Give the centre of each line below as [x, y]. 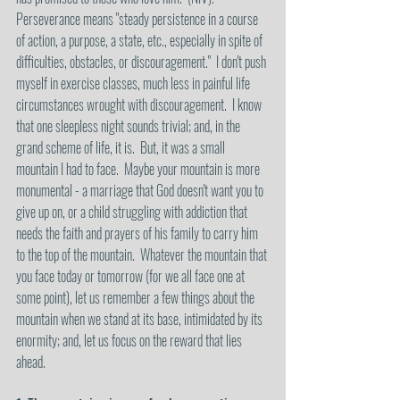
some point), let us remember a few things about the [137, 297]
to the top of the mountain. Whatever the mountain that [143, 254]
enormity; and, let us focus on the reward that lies [130, 340]
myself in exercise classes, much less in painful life [134, 83]
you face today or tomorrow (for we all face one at [132, 276]
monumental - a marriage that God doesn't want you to [141, 190]
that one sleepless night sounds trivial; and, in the [129, 126]
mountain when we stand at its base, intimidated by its [141, 319]
